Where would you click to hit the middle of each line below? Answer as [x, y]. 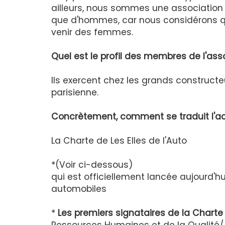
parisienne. [75, 93]
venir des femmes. [92, 32]
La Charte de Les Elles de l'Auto [119, 141]
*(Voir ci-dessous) [92, 165]
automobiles [79, 189]
